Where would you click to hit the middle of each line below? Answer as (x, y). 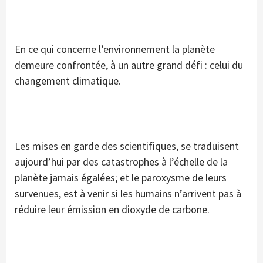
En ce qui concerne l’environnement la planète (115, 49)
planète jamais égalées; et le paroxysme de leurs (121, 178)
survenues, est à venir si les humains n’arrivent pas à (128, 194)
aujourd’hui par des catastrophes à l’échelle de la (121, 162)
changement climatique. (68, 81)
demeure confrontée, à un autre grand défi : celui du (129, 65)
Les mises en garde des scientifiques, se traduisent (127, 146)
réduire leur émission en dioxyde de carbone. (112, 210)
